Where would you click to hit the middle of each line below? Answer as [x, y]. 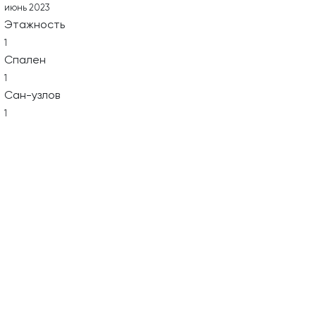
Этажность [35, 25]
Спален [25, 61]
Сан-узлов [32, 96]
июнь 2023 [27, 8]
